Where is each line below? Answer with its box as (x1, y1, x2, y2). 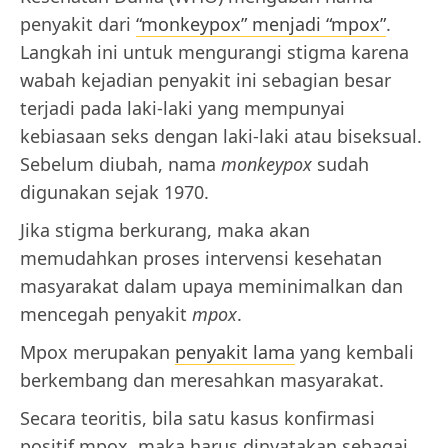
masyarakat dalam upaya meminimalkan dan (20, 274, 403, 299)
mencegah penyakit (20, 302, 192, 327)
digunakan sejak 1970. (20, 180, 209, 205)
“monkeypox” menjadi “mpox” (136, 12, 386, 37)
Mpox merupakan (20, 340, 175, 365)
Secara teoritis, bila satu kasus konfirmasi (20, 406, 375, 431)
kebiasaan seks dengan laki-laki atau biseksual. (20, 124, 422, 149)
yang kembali (295, 340, 414, 365)
